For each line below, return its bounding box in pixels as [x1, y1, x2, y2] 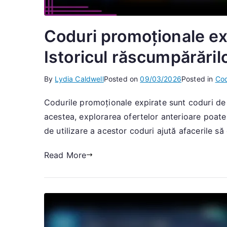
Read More [44, 149, 87, 160]
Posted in [181, 74, 215, 83]
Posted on [103, 74, 140, 83]
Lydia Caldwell [55, 74, 104, 83]
